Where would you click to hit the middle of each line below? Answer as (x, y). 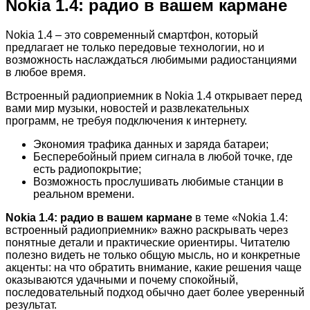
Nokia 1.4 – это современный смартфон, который (132, 35)
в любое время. (46, 72)
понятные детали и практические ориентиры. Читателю (148, 242)
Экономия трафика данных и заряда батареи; (151, 144)
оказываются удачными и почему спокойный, (122, 280)
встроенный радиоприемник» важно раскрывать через (147, 230)
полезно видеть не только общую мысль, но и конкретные (153, 255)
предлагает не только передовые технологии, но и (135, 47)
